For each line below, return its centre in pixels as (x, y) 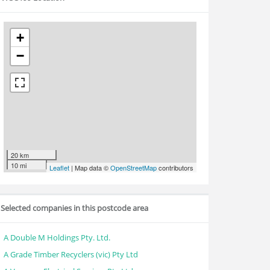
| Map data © (90, 168)
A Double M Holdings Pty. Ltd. (57, 237)
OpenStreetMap (133, 168)
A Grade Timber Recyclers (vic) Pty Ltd (71, 254)
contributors (175, 168)
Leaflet (59, 168)
